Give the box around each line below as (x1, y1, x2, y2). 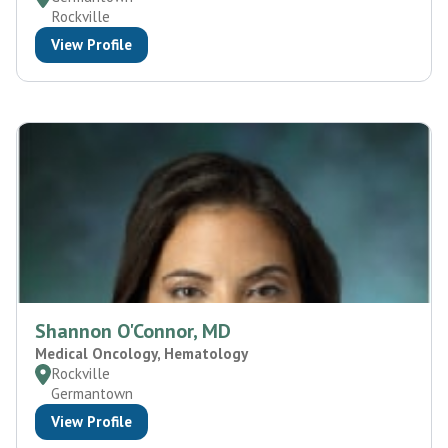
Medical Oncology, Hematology (35, 344, 248, 364)
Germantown (51, 384, 133, 404)
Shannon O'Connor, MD (35, 318, 231, 345)
